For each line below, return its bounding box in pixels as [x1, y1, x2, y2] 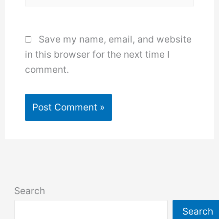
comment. [25, 64, 69, 76]
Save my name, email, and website [39, 33, 192, 45]
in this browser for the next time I [25, 48, 170, 61]
